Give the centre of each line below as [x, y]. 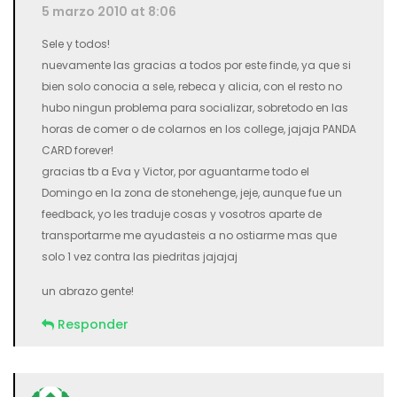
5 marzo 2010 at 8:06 [109, 12]
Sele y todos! [76, 44]
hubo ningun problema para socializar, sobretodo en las [195, 108]
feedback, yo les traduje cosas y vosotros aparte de [182, 214]
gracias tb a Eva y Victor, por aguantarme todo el [175, 171]
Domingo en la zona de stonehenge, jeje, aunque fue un [192, 193]
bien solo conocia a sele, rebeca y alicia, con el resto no [192, 86]
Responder [93, 324]
